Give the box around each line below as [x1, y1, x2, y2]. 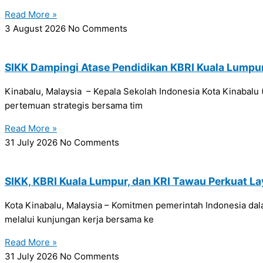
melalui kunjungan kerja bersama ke [5, 214, 154, 225]
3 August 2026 [5, 23, 68, 35]
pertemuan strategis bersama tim [5, 100, 143, 112]
